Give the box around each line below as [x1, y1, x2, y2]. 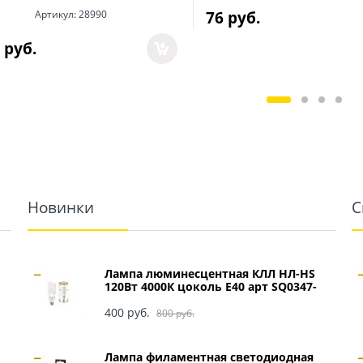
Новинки [28, 196, 94, 217]
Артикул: [35, 7, 79, 22]
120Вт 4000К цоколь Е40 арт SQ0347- [105, 278, 317, 294]
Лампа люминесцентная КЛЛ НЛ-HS [105, 265, 315, 281]
